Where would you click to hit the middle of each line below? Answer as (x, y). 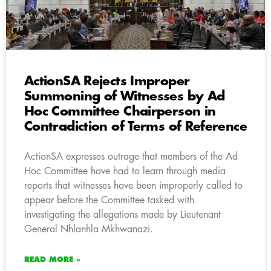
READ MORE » (52, 259)
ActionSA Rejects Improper (107, 81)
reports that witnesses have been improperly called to (133, 185)
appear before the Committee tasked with (109, 200)
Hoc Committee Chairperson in (120, 111)
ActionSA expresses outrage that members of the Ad (131, 156)
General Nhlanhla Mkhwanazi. (89, 229)
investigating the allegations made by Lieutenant (122, 214)
